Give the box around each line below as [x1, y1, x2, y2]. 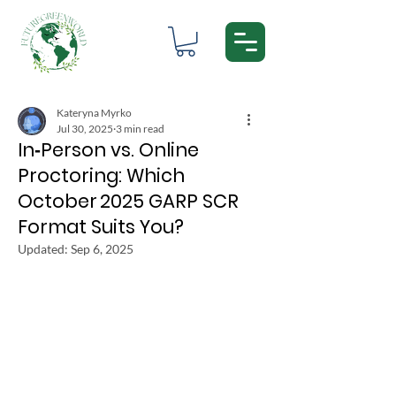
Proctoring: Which [18, 162, 185, 188]
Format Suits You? [18, 213, 184, 240]
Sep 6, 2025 [71, 240, 133, 256]
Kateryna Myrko [57, 105, 132, 119]
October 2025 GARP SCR [18, 187, 239, 214]
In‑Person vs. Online [18, 136, 199, 163]
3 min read [116, 121, 164, 135]
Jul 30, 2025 [57, 121, 113, 135]
